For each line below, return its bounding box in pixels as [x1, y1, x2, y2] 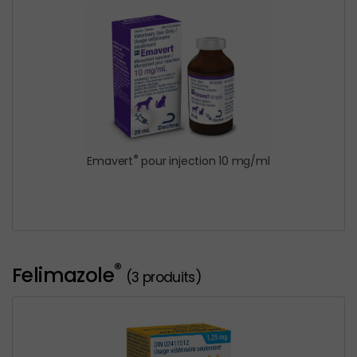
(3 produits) [125, 267, 202, 287]
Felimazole [12, 261, 114, 289]
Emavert [87, 153, 133, 170]
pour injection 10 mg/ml [138, 153, 270, 170]
